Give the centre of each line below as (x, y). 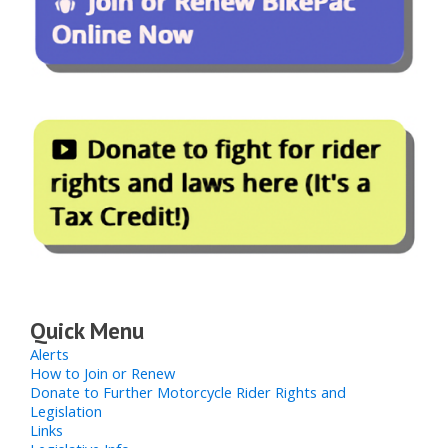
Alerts (49, 353)
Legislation (66, 410)
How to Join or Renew (102, 372)
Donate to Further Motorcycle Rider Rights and (188, 391)
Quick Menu (87, 330)
